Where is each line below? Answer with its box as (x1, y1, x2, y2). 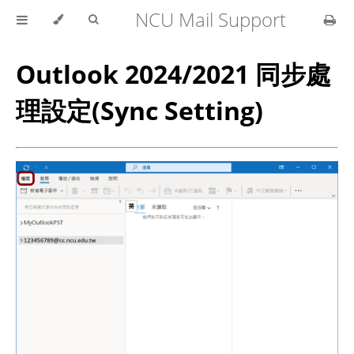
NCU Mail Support (134, 6, 286, 32)
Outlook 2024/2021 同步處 (16, 57, 331, 92)
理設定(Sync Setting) (16, 93, 263, 128)
